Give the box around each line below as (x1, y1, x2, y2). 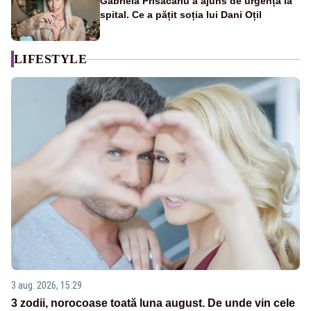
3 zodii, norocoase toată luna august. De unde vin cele (11, 296, 295, 309)
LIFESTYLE (14, 52, 87, 67)
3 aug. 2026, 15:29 (11, 279, 82, 291)
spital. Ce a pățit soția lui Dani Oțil (100, 9, 262, 21)
